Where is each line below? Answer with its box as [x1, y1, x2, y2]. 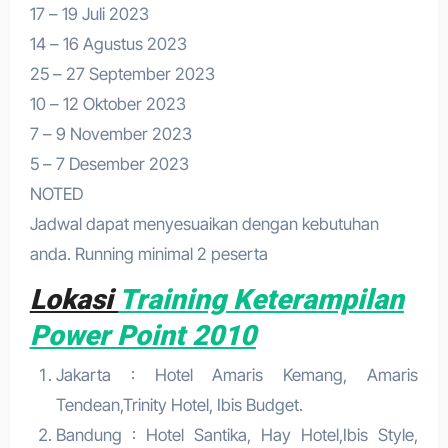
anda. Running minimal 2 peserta [29, 243, 268, 264]
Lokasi [29, 282, 119, 316]
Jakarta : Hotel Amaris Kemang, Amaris [55, 365, 419, 385]
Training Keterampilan [118, 282, 404, 316]
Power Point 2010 [29, 318, 256, 352]
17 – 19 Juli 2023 [29, 3, 149, 24]
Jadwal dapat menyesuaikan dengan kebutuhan [29, 213, 379, 234]
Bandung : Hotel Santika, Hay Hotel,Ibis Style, [55, 425, 419, 445]
